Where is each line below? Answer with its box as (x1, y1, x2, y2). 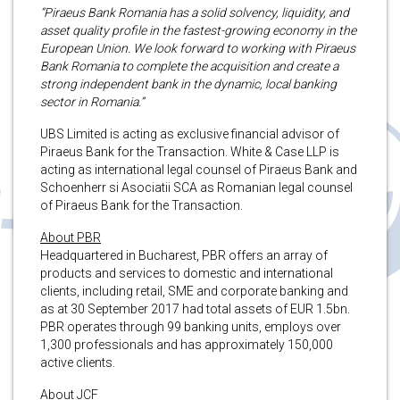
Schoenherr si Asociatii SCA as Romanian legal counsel (40, 179, 353, 195)
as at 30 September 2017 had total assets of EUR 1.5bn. (40, 301, 350, 316)
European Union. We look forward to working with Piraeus (40, 40, 355, 55)
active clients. (40, 354, 115, 370)
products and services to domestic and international (40, 265, 333, 280)
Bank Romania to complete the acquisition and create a (40, 58, 338, 73)
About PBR (40, 229, 101, 245)
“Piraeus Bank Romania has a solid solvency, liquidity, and (40, 4, 349, 20)
